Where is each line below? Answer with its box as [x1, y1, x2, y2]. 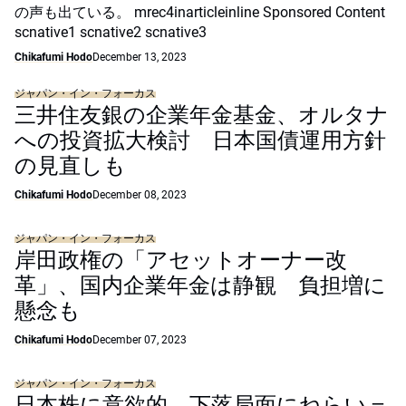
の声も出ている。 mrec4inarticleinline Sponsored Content [14, 4, 385, 21]
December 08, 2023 [92, 188, 187, 201]
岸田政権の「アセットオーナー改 [14, 247, 347, 273]
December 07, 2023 [92, 333, 187, 346]
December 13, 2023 [92, 51, 187, 63]
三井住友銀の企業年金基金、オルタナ [14, 102, 389, 128]
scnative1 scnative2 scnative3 [14, 24, 207, 41]
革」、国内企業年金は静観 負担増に [14, 273, 386, 298]
